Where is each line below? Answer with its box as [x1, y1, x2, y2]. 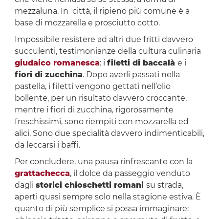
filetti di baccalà [107, 58, 177, 68]
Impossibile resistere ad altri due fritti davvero [14, 35, 193, 44]
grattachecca [14, 169, 70, 178]
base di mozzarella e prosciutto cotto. [14, 18, 162, 28]
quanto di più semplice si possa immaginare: [14, 204, 189, 214]
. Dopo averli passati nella [82, 70, 180, 80]
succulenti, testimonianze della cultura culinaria [14, 46, 201, 56]
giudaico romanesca [14, 58, 100, 68]
